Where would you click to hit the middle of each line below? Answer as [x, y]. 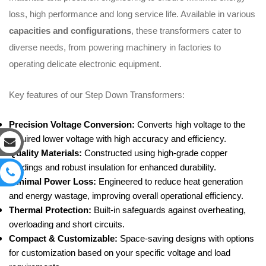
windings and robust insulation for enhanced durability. [113, 167]
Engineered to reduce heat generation [170, 182]
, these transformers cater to [186, 31]
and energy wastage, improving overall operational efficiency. [126, 196]
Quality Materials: [45, 153]
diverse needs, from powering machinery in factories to [115, 47]
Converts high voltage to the [190, 125]
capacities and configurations [70, 31]
